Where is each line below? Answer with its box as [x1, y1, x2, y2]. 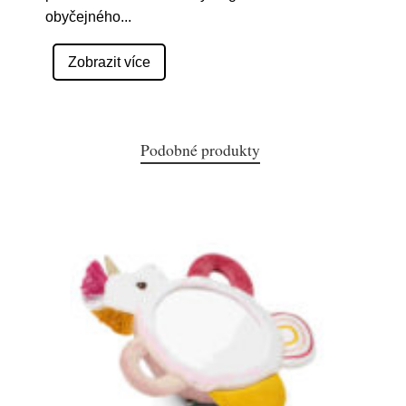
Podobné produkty [140, 139, 260, 160]
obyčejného [45, 9, 121, 24]
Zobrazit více [68, 54, 150, 70]
